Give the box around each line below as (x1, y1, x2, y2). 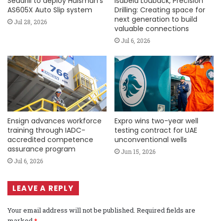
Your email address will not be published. (7, 206, 135, 215)
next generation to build (114, 14, 197, 25)
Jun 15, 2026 (121, 147, 155, 156)
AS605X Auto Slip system (7, 5, 92, 15)
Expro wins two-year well (114, 116, 198, 126)
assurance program (7, 144, 75, 154)
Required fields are (137, 206, 195, 215)
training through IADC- (7, 125, 85, 136)
